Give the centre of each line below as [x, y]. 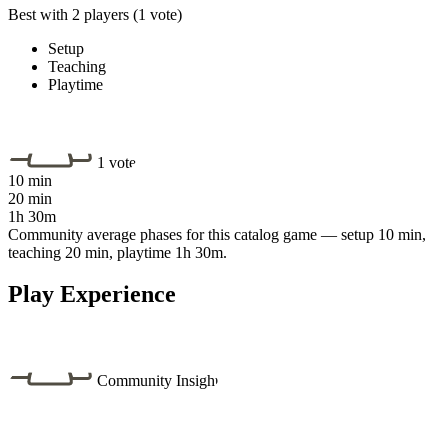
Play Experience [92, 294]
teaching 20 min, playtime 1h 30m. [117, 252]
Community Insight [158, 381]
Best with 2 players [68, 14]
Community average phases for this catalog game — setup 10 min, [217, 234]
